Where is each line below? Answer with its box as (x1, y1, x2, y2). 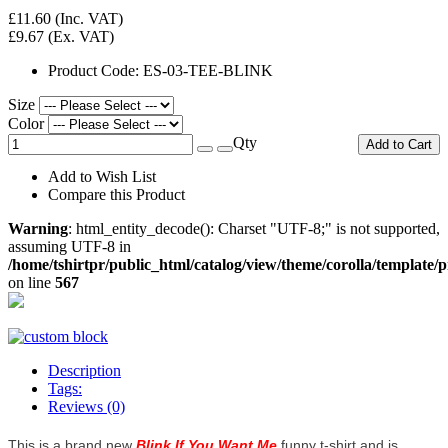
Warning (8, 219, 68, 237)
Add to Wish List (48, 167, 156, 185)
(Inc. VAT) (51, 9, 123, 27)
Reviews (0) (48, 397, 125, 415)
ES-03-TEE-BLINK (143, 61, 273, 79)
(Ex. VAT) (44, 27, 114, 45)
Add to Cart (366, 136, 432, 152)
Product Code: (48, 61, 143, 79)
